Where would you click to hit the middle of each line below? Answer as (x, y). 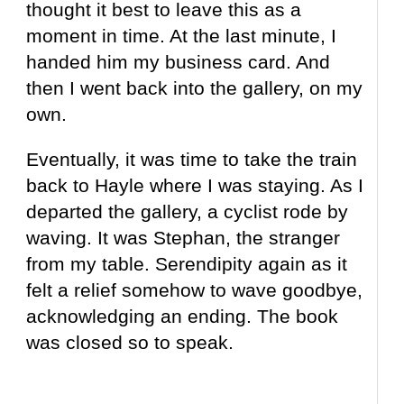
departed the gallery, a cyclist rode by (188, 212)
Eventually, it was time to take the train (192, 160)
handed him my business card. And (179, 62)
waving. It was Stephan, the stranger (184, 238)
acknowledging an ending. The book (183, 317)
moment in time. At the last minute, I (182, 36)
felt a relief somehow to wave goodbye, (195, 290)
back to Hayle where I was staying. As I (195, 186)
